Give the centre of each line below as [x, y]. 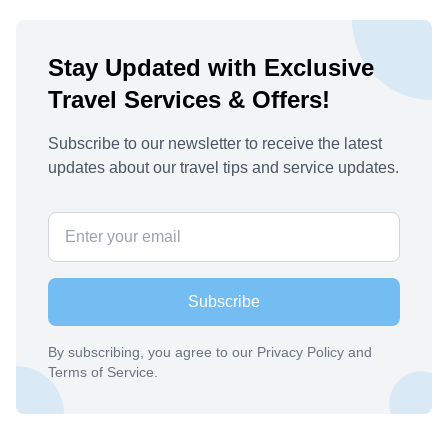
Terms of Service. [103, 372]
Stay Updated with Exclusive [211, 67]
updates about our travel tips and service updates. [223, 167]
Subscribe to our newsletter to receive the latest [215, 143]
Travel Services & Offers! [189, 99]
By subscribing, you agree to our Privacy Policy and [210, 352]
